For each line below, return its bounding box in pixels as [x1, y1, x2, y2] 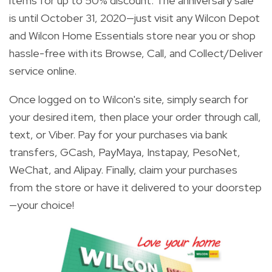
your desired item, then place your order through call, [9, 109, 261, 124]
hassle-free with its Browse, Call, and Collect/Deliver [9, 46, 263, 60]
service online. [9, 63, 76, 78]
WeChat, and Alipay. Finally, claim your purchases [9, 162, 237, 177]
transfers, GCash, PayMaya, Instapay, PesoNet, [9, 144, 240, 159]
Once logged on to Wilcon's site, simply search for [9, 92, 248, 106]
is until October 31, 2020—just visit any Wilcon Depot [9, 10, 260, 25]
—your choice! [9, 197, 74, 212]
